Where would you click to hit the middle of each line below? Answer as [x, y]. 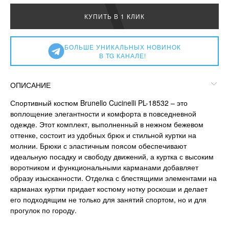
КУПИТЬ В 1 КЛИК [114, 16]
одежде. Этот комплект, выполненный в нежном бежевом [107, 124]
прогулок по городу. [43, 210]
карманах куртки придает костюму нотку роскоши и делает [109, 189]
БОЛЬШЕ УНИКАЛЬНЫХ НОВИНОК [122, 47]
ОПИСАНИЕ [30, 85]
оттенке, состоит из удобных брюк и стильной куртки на [103, 135]
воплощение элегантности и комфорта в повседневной [103, 114]
